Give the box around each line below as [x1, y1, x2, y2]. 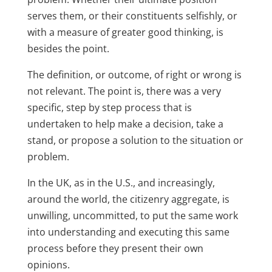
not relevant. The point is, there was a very [27, 84, 221, 98]
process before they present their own [27, 241, 203, 255]
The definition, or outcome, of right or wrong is [27, 67, 242, 81]
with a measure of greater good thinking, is [27, 25, 223, 39]
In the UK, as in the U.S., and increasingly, [27, 175, 215, 189]
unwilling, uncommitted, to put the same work [27, 208, 238, 222]
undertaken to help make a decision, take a [27, 117, 223, 131]
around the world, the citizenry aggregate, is [27, 192, 229, 206]
